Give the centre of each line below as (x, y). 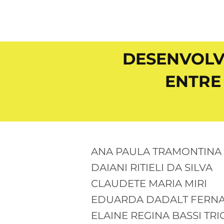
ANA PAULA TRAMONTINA (156, 151)
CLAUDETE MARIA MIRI (149, 183)
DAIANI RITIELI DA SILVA (152, 167)
